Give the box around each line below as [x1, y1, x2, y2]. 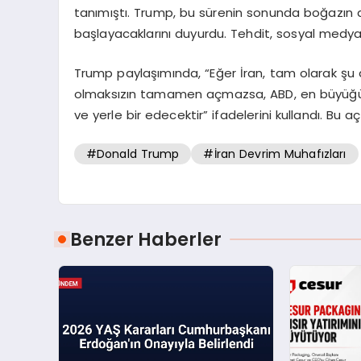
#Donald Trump [85, 146, 180, 163]
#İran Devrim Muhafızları [203, 146, 346, 163]
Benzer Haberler [70, 226, 222, 253]
